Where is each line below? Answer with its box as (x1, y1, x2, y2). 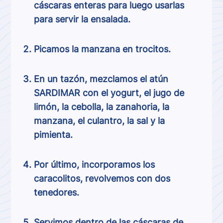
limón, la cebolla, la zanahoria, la (34, 102, 170, 112)
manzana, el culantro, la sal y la (34, 115, 165, 126)
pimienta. (34, 129, 73, 140)
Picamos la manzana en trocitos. (34, 44, 171, 54)
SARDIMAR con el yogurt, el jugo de (34, 88, 185, 98)
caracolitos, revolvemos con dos (34, 173, 171, 184)
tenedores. (34, 187, 80, 198)
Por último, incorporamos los (34, 159, 155, 170)
